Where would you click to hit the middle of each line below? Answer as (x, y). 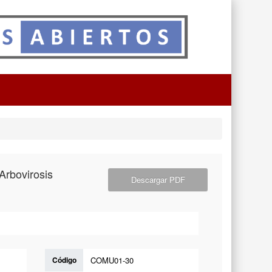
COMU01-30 (112, 260)
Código (65, 260)
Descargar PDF (158, 179)
